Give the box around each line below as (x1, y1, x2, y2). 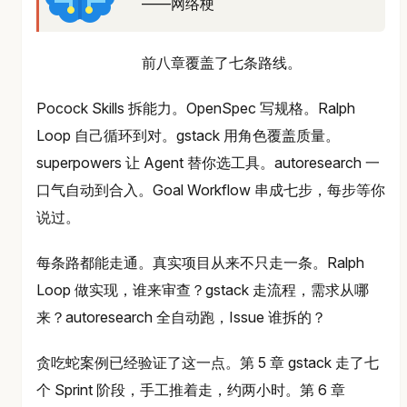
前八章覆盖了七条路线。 (142, 53, 302, 72)
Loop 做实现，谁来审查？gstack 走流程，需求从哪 (36, 280, 369, 299)
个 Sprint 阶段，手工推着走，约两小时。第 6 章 (36, 380, 345, 399)
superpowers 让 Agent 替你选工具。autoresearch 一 (36, 153, 380, 172)
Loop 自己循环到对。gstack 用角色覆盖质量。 (36, 125, 340, 144)
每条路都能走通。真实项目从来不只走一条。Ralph (36, 253, 364, 272)
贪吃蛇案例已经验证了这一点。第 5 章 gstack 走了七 (36, 352, 379, 372)
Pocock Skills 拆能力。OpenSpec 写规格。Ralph (36, 98, 355, 117)
